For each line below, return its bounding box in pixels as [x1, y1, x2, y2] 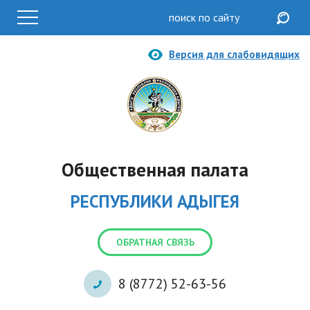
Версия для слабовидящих [169, 48, 300, 61]
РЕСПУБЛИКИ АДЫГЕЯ [71, 190, 239, 212]
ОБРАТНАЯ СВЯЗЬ [116, 236, 194, 248]
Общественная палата [62, 158, 248, 181]
